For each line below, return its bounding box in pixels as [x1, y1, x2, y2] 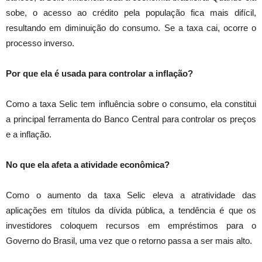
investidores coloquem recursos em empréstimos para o [6, 220, 256, 231]
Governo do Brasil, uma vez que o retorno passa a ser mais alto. [6, 236, 252, 246]
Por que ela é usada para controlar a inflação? [6, 68, 193, 79]
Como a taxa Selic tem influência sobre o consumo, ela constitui [6, 99, 256, 109]
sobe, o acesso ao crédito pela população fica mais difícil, [6, 8, 256, 18]
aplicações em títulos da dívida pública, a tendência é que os [6, 205, 256, 216]
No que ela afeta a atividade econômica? [6, 160, 170, 170]
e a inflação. [6, 129, 51, 140]
